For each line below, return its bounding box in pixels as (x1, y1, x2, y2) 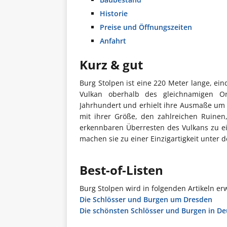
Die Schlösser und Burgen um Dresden (80, 194, 212, 204)
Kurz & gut (80, 56, 143, 73)
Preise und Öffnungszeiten (100, 22, 192, 32)
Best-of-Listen (80, 161, 163, 178)
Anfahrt (100, 35, 126, 46)
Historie (100, 8, 128, 18)
